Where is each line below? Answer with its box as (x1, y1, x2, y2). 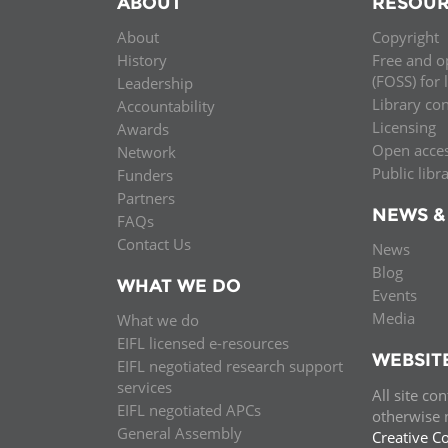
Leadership (117, 72, 193, 93)
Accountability (117, 95, 215, 116)
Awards (117, 118, 169, 139)
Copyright (372, 26, 439, 47)
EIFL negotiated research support (117, 356, 343, 377)
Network (117, 141, 176, 162)
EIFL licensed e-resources (117, 333, 289, 354)
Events (372, 285, 417, 306)
